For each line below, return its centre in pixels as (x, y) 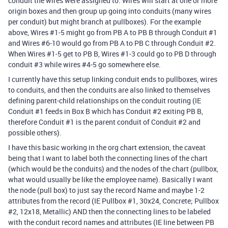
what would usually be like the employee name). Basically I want (110, 179)
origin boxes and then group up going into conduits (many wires (110, 11)
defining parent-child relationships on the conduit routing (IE (105, 101)
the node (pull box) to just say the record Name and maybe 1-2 (106, 190)
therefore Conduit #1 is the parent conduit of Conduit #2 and (104, 122)
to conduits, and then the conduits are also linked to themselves (109, 90)
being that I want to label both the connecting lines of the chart (108, 158)
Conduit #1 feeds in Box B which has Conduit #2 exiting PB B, (106, 111)
